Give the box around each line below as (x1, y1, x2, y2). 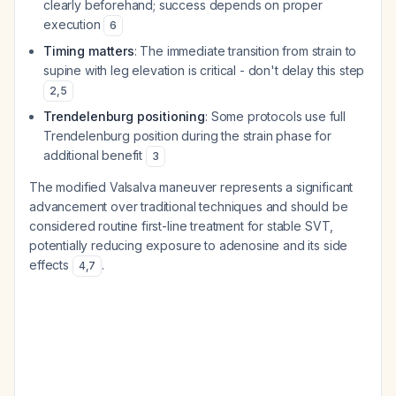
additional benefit (43, 148, 146, 163)
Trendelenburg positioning (43, 109, 205, 124)
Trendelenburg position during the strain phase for (43, 128, 331, 143)
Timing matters (43, 43, 134, 58)
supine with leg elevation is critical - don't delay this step (43, 63, 365, 78)
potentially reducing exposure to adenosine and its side (29, 238, 348, 253)
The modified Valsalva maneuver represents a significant (29, 179, 354, 194)
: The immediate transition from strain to (133, 43, 357, 58)
